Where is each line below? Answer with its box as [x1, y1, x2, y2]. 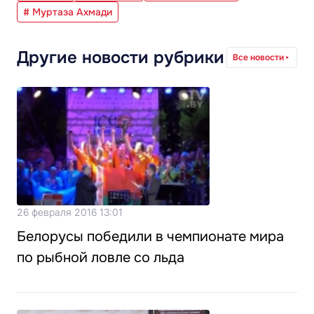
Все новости [233, 51, 284, 62]
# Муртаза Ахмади [23, 5, 112, 18]
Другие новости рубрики [17, 46, 224, 68]
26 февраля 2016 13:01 [17, 205, 123, 218]
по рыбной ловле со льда [17, 248, 184, 266]
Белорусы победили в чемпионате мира [17, 227, 284, 245]
